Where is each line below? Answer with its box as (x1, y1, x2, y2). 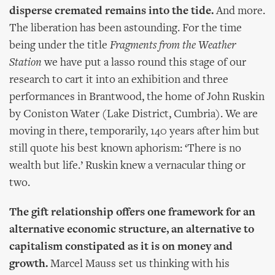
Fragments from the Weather (110, 40, 236, 52)
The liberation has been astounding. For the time (9, 23, 242, 34)
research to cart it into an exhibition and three (9, 74, 228, 86)
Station (9, 57, 42, 69)
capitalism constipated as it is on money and (9, 241, 233, 253)
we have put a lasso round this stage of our (42, 57, 246, 69)
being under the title (9, 40, 110, 52)
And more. (214, 6, 265, 17)
